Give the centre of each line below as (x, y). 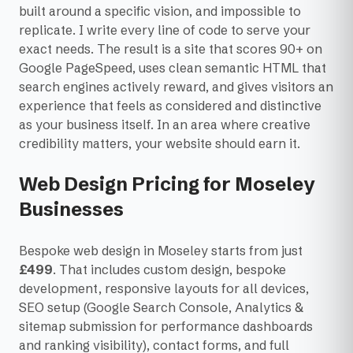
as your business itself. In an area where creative (165, 125)
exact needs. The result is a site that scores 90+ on (171, 49)
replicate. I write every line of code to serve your (165, 30)
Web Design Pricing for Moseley (167, 184)
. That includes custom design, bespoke (169, 270)
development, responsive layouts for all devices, (164, 289)
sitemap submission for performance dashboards (166, 327)
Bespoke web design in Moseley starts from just (161, 251)
